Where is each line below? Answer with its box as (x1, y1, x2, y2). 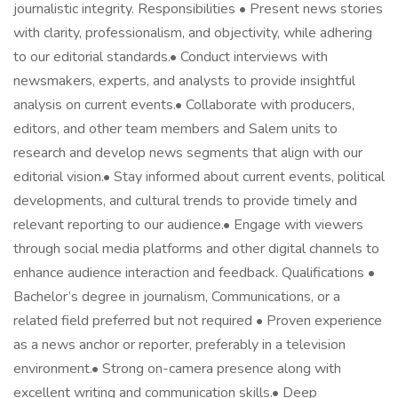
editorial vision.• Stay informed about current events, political (13, 167, 385, 187)
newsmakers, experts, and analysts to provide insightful (13, 71, 355, 91)
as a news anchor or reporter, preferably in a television (13, 335, 346, 354)
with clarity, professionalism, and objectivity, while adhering (13, 23, 372, 43)
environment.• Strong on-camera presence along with (13, 359, 341, 378)
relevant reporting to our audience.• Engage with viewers (13, 215, 363, 235)
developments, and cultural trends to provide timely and (13, 191, 357, 211)
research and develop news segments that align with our (13, 143, 362, 163)
